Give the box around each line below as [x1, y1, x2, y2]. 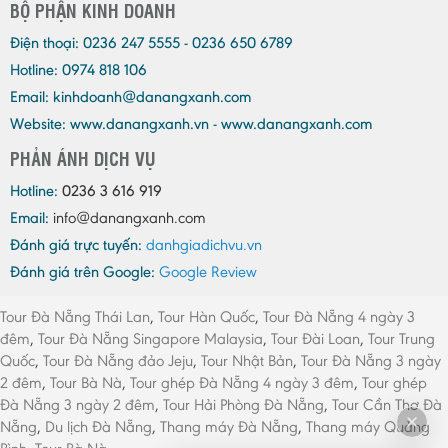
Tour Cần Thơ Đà [332, 395, 442, 415]
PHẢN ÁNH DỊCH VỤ [10, 145, 156, 171]
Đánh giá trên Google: [10, 262, 155, 282]
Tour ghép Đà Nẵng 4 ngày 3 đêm [130, 373, 354, 393]
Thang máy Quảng [306, 417, 430, 437]
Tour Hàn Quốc [158, 307, 255, 327]
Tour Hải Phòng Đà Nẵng [163, 395, 324, 415]
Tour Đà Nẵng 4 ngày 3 [263, 307, 415, 327]
